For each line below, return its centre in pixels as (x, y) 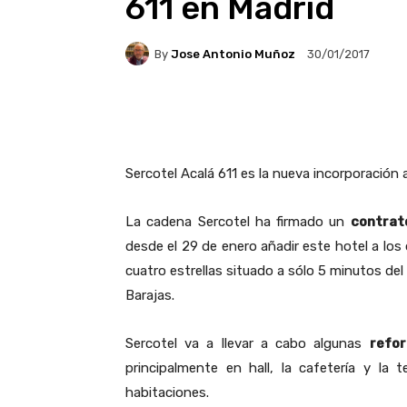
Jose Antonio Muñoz (233, 54)
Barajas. (150, 296)
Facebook (194, 116)
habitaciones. (167, 393)
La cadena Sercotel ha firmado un (238, 222)
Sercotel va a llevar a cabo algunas (248, 344)
